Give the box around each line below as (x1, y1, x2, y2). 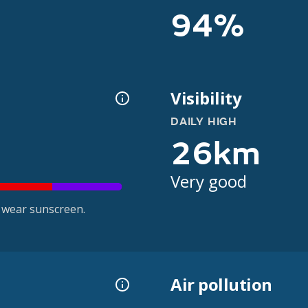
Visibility (170, 87, 242, 109)
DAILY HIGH (170, 115, 237, 129)
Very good (170, 170, 247, 192)
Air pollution (170, 273, 272, 296)
